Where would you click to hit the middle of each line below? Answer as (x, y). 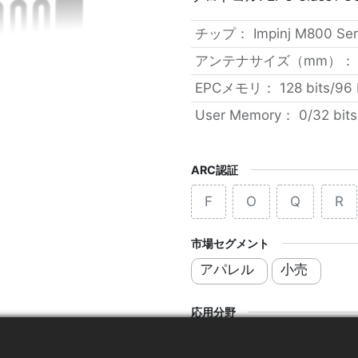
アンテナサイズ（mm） (268, 61)
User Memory (238, 115)
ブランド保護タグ (254, 338)
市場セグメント (230, 243)
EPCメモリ (228, 88)
